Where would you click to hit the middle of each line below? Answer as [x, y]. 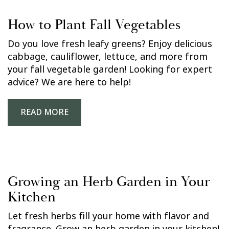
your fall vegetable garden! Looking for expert [110, 70]
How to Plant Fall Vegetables [94, 25]
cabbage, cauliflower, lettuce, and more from [108, 57]
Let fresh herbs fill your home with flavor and [108, 216]
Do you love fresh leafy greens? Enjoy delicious [110, 44]
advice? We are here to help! [69, 82]
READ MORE [44, 112]
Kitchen [32, 197]
